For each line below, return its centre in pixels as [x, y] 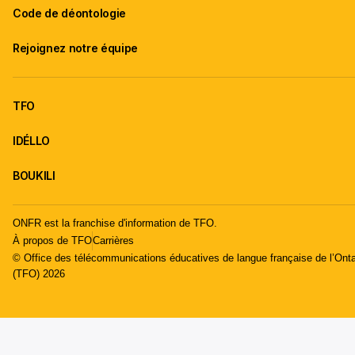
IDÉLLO [32, 141]
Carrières [113, 240]
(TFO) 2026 [39, 273]
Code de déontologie [69, 13]
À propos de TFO [52, 240]
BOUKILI [34, 176]
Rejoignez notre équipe [75, 48]
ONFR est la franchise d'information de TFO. [115, 223]
